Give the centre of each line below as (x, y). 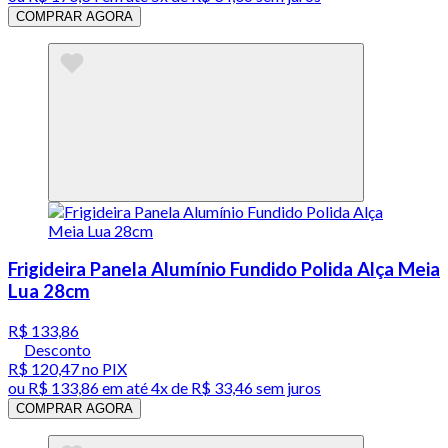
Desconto (57, 350)
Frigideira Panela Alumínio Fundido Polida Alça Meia (224, 269)
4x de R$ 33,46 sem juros (236, 388)
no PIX (103, 369)
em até (125, 388)
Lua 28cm (49, 291)
